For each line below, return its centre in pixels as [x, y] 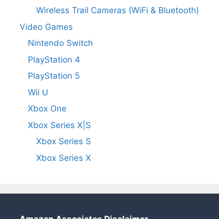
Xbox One [47, 109]
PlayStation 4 [54, 59]
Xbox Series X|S [59, 125]
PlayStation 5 [54, 76]
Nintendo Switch [60, 43]
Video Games [46, 27]
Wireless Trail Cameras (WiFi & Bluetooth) [118, 11]
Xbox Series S [64, 142]
